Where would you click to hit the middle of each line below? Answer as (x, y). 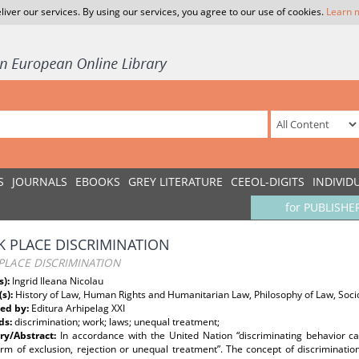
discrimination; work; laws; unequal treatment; (117, 322)
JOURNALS (40, 182)
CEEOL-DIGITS (268, 182)
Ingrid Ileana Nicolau (58, 281)
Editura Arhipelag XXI (78, 308)
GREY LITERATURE (175, 182)
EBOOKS (98, 182)
